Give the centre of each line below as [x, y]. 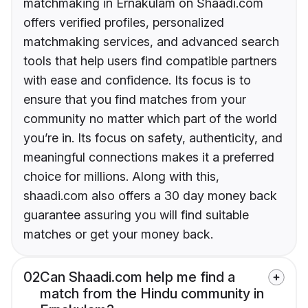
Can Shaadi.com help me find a [137, 277]
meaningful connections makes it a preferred [149, 157]
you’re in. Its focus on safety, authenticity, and [153, 138]
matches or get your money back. [118, 234]
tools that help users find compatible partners [150, 61]
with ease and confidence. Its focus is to [137, 80]
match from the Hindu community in [152, 294]
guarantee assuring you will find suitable [136, 215]
